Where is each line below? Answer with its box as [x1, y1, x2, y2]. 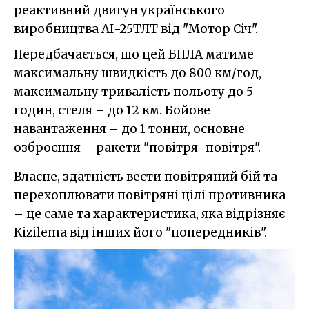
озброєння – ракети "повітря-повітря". [14, 139, 261, 155]
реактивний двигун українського [14, 2, 225, 18]
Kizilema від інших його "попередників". [14, 224, 267, 240]
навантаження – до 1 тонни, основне [14, 121, 245, 137]
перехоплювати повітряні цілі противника [14, 187, 286, 203]
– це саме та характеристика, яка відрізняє [14, 206, 285, 221]
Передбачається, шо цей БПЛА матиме [14, 46, 254, 62]
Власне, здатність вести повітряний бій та [14, 168, 277, 184]
